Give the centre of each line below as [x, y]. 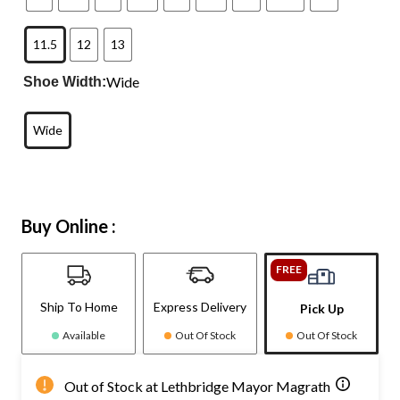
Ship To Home [79, 306]
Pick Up [321, 308]
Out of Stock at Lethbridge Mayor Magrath [197, 386]
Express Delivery [200, 306]
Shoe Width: [65, 81]
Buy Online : [69, 225]
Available [84, 335]
